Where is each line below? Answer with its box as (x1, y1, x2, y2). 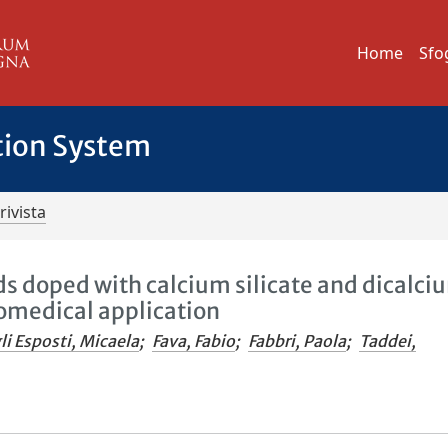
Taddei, (359, 331, 417, 351)
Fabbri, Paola (248, 331, 347, 351)
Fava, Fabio (152, 331, 236, 351)
